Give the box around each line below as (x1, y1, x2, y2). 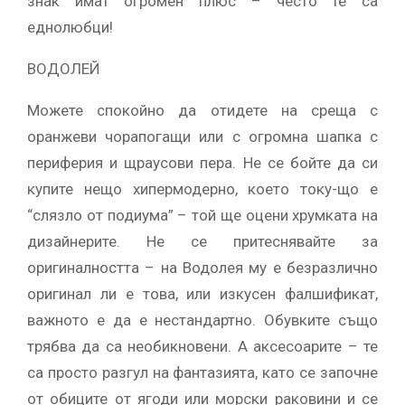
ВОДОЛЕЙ (27, 59, 100, 78)
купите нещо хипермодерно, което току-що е (27, 179, 378, 198)
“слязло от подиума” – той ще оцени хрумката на (27, 205, 378, 224)
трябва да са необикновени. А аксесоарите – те (27, 336, 378, 355)
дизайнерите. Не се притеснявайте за (27, 231, 378, 250)
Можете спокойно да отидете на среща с (27, 100, 378, 119)
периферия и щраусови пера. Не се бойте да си (27, 153, 378, 172)
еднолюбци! (27, 17, 113, 36)
